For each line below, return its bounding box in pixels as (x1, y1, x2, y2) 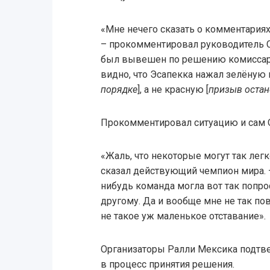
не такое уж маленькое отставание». (100, 210, 266, 222)
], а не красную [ (137, 84, 209, 96)
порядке (100, 84, 137, 96)
